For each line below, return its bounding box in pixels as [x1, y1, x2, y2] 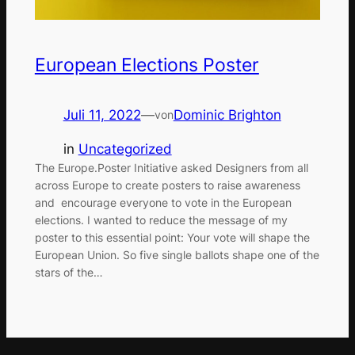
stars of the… [34, 265, 103, 279]
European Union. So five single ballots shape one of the [34, 247, 319, 261]
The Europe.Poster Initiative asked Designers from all [34, 160, 308, 174]
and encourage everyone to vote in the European [34, 195, 292, 209]
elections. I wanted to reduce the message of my [34, 212, 288, 227]
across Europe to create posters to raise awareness [34, 177, 300, 192]
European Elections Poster [34, 53, 259, 76]
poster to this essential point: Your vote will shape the [34, 230, 310, 244]
